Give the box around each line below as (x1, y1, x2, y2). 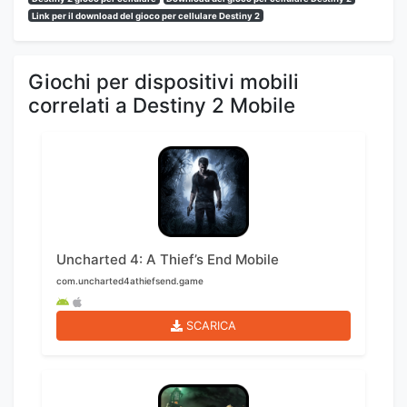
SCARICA (185, 319, 236, 333)
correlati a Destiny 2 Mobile (28, 93, 295, 118)
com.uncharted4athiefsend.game (56, 275, 203, 287)
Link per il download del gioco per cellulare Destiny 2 (31, 10, 260, 21)
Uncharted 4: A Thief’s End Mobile (56, 251, 279, 269)
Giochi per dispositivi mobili (28, 69, 299, 94)
